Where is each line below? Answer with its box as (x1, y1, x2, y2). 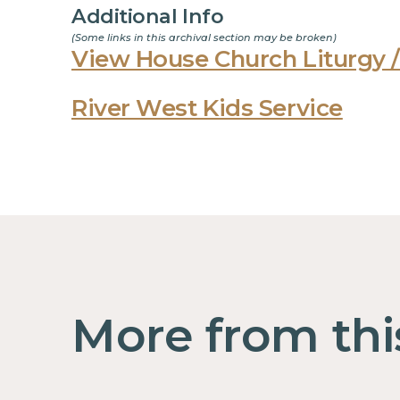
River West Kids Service (71, 93, 343, 122)
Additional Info (71, 4, 224, 29)
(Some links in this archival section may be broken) (71, 30, 337, 44)
